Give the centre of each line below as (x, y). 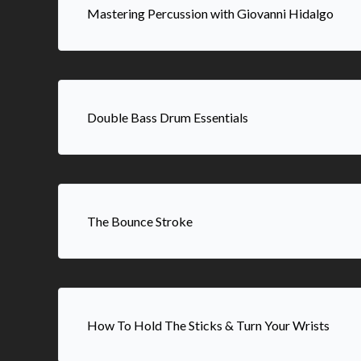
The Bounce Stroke (140, 221)
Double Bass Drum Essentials (168, 117)
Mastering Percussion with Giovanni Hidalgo (210, 13)
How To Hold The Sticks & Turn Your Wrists (208, 325)
